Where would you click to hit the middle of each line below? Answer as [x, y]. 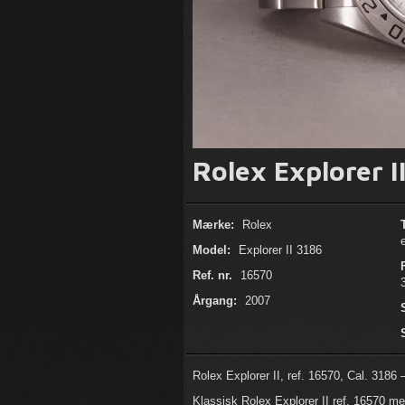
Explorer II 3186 [278, 250]
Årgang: [217, 301]
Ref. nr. [212, 275]
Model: [212, 250]
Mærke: [213, 225]
